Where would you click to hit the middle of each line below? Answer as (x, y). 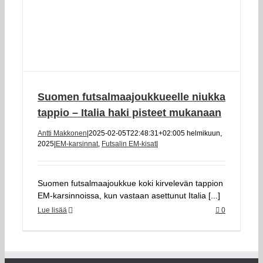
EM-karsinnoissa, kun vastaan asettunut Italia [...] (129, 195)
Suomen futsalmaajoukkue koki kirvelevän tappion (130, 183)
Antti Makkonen (62, 133)
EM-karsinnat (77, 144)
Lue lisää (52, 210)
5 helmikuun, (201, 133)
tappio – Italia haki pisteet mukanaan (129, 113)
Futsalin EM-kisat (129, 144)
